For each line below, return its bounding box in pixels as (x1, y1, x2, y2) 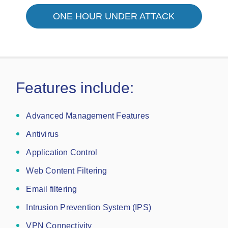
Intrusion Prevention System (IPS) (26, 203, 151, 212)
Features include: (16, 79, 134, 96)
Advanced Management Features (26, 111, 149, 120)
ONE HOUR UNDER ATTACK (53, 11, 175, 21)
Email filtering (26, 185, 77, 193)
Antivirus (26, 130, 59, 138)
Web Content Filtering (26, 166, 107, 175)
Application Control (26, 148, 98, 157)
